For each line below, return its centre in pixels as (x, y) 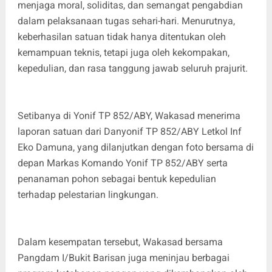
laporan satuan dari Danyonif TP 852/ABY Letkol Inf (129, 132)
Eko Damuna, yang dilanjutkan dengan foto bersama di (135, 148)
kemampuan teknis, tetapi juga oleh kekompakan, (123, 53)
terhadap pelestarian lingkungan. (88, 195)
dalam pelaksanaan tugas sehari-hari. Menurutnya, (126, 21)
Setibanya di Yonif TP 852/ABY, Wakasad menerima (129, 116)
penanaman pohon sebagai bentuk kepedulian (117, 179)
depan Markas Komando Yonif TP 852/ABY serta (122, 163)
